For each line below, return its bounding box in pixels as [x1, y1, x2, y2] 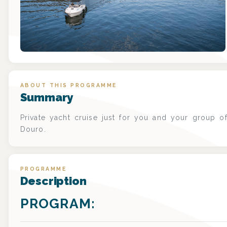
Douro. [20, 125, 46, 133]
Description [20, 174, 87, 187]
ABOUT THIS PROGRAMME [20, 82, 117, 88]
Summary [20, 90, 73, 104]
